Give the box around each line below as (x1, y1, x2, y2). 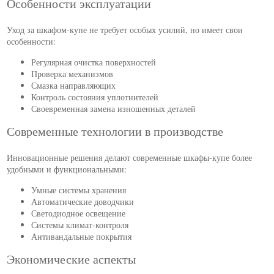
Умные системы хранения (31, 183, 127, 196)
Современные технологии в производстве (7, 123, 224, 140)
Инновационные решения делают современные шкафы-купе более (7, 152, 253, 164)
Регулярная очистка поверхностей (31, 56, 157, 68)
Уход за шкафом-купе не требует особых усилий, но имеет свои (7, 24, 243, 36)
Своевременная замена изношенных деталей (31, 102, 196, 114)
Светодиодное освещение (31, 207, 126, 219)
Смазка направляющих (31, 79, 116, 91)
